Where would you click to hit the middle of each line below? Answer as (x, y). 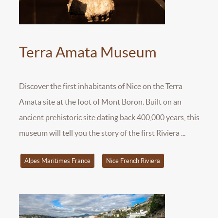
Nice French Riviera (133, 161)
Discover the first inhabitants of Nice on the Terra (101, 86)
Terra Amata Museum (88, 52)
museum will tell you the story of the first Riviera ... (102, 133)
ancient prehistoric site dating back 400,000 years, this (109, 117)
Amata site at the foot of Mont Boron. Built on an (100, 101)
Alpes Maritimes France (57, 161)
